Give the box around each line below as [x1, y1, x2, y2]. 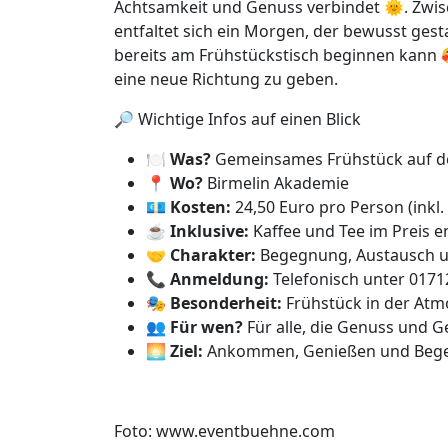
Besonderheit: [170, 292, 282, 315]
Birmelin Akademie [203, 172, 349, 195]
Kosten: [170, 196, 231, 219]
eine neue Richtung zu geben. [114, 68, 338, 91]
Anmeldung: [170, 268, 269, 291]
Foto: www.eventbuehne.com [114, 420, 335, 443]
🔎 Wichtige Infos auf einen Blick [114, 108, 361, 131]
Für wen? [170, 316, 243, 339]
